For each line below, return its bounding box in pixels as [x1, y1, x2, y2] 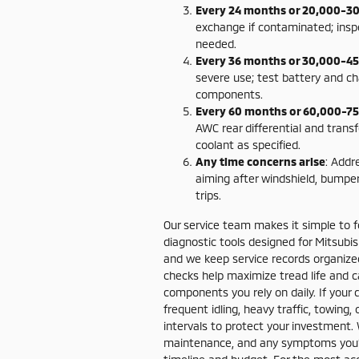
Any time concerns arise [196, 154, 325, 168]
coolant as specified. [196, 137, 301, 151]
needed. [196, 36, 236, 50]
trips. [196, 188, 221, 202]
